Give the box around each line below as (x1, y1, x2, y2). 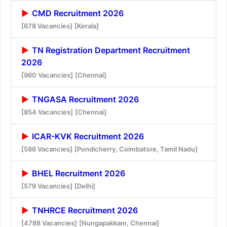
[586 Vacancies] (21, 144, 72, 153)
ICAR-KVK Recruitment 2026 (30, 131, 144, 141)
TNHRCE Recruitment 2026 (30, 205, 138, 215)
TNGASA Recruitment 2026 (30, 94, 139, 104)
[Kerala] (74, 21, 99, 30)
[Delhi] (74, 181, 95, 190)
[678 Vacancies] (21, 21, 72, 30)
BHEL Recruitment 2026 (30, 168, 125, 178)
